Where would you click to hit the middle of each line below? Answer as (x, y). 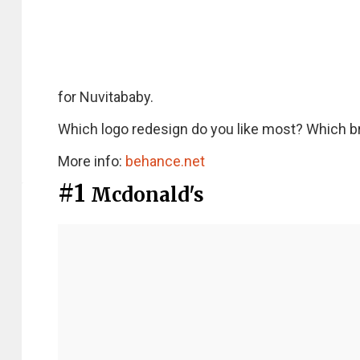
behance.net (165, 161)
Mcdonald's (147, 195)
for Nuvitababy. (106, 97)
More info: (92, 161)
